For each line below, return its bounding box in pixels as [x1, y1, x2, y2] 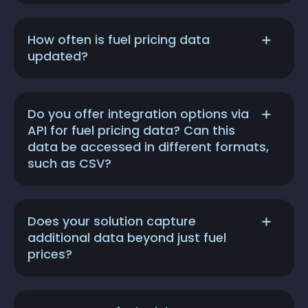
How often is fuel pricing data [27, 31, 210, 49]
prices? [27, 245, 72, 263]
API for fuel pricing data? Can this [27, 122, 235, 140]
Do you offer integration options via [27, 105, 249, 123]
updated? [27, 47, 88, 65]
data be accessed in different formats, [27, 138, 269, 156]
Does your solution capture [27, 212, 196, 230]
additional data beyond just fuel [27, 229, 226, 247]
